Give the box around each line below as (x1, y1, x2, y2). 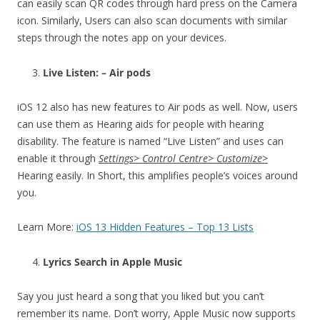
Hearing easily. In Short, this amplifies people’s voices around (17, 168, 298, 182)
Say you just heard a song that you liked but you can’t (17, 289, 264, 303)
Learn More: (17, 219, 76, 234)
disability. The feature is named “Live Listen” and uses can (17, 134, 284, 148)
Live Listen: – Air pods (43, 65, 151, 79)
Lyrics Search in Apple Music (43, 254, 182, 269)
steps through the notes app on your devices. (17, 30, 226, 44)
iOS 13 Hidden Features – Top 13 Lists (76, 219, 254, 234)
